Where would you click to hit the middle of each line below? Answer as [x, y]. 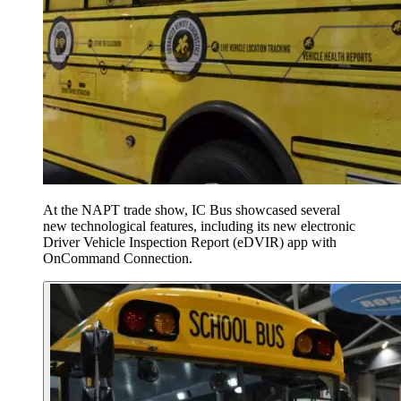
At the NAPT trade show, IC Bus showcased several [192, 209]
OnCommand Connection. [118, 258]
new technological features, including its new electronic [199, 226]
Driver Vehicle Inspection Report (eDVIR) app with [190, 242]
